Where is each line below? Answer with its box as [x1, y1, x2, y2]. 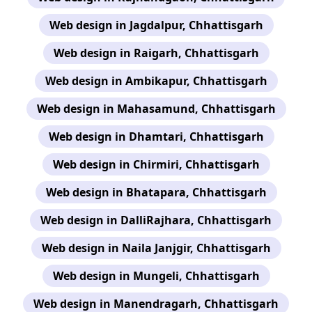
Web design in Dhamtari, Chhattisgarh [48, 128, 264, 144]
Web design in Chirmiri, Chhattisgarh [52, 156, 260, 172]
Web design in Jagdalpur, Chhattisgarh [49, 17, 263, 33]
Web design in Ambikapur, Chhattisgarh [45, 72, 267, 88]
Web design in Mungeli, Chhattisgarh [52, 267, 260, 283]
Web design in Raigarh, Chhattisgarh [53, 45, 259, 61]
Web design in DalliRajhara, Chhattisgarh [40, 212, 272, 228]
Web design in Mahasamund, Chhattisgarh [36, 100, 276, 116]
